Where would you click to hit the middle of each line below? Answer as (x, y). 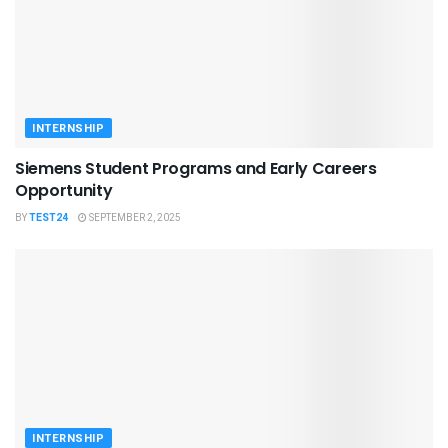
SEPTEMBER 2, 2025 (134, 217)
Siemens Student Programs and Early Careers (196, 168)
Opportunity (64, 190)
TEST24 (48, 217)
